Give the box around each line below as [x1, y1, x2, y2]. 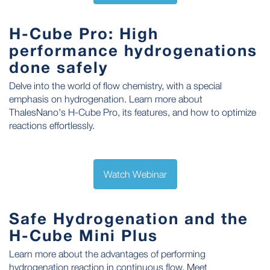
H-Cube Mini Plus [9, 225, 158, 245]
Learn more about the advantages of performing [9, 248, 206, 259]
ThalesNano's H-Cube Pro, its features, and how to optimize [9, 106, 256, 118]
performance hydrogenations [9, 40, 257, 60]
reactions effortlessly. [9, 119, 95, 131]
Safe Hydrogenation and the [9, 209, 248, 228]
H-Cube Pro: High [9, 24, 159, 43]
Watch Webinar [103, 168, 167, 180]
